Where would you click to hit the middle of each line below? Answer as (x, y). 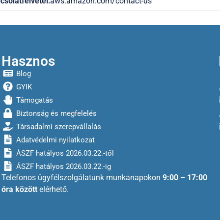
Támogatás (35, 100)
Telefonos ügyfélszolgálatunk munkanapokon (82, 178)
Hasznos (28, 61)
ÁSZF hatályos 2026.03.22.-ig (64, 166)
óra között (20, 189)
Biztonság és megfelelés (57, 113)
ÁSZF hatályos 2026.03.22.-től (65, 153)
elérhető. (53, 189)
